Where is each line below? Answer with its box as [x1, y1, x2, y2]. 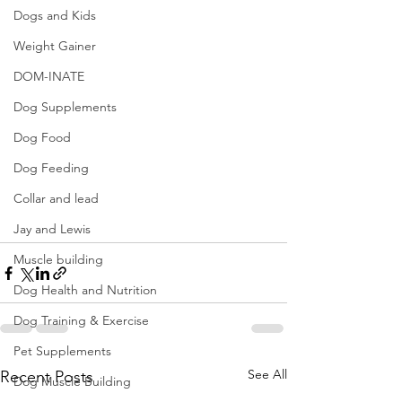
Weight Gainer [13, 38, 96, 54]
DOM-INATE [13, 68, 84, 84]
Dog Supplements [13, 99, 117, 115]
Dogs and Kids [13, 7, 96, 23]
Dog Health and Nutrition [13, 282, 157, 298]
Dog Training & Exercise [13, 312, 149, 328]
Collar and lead [13, 190, 99, 206]
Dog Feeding [13, 160, 89, 176]
